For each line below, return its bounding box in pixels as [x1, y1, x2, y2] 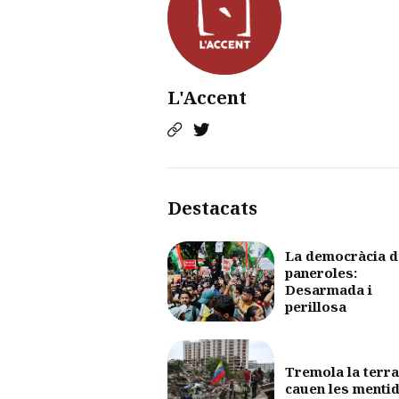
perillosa [285, 297, 346, 316]
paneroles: [285, 264, 357, 282]
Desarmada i [285, 281, 372, 299]
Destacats [167, 195, 257, 220]
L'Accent [167, 85, 247, 110]
